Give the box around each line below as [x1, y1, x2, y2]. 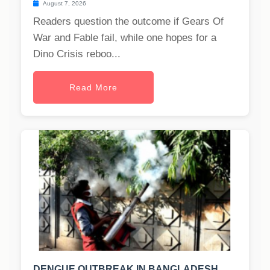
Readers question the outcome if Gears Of [33, 16, 224, 28]
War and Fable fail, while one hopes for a [33, 32, 216, 44]
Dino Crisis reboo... [33, 48, 121, 60]
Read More [69, 83, 118, 93]
